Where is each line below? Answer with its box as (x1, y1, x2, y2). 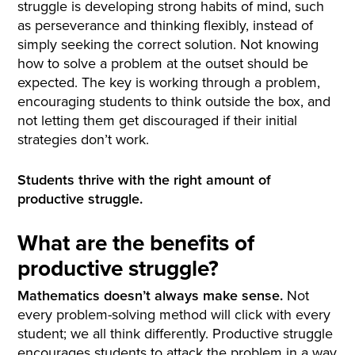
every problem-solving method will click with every (17, 304, 331, 324)
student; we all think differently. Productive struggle (17, 323, 334, 343)
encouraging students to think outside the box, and (17, 91, 331, 112)
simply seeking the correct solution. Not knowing (17, 34, 319, 55)
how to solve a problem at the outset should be (17, 53, 309, 74)
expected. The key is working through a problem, (17, 72, 321, 93)
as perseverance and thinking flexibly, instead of (17, 15, 314, 36)
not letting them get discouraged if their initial (17, 110, 298, 131)
